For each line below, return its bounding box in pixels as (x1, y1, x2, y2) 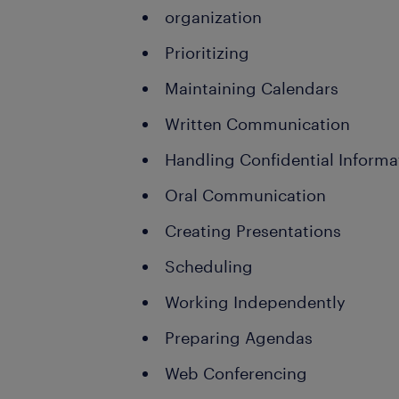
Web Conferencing (165, 363, 308, 383)
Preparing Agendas (165, 328, 313, 347)
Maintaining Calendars (165, 78, 339, 98)
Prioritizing (165, 43, 250, 62)
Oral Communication (165, 185, 327, 205)
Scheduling (165, 256, 254, 276)
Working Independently (165, 292, 346, 312)
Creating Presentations (165, 221, 342, 240)
